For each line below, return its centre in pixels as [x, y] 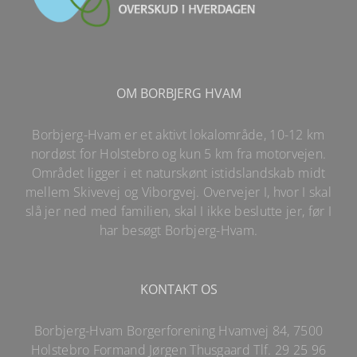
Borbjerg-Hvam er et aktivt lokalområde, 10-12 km [178, 135]
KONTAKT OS [178, 290]
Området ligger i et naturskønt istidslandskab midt [178, 173]
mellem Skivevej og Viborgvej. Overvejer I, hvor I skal [178, 192]
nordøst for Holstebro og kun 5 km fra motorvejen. [178, 154]
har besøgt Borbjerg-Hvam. [178, 231]
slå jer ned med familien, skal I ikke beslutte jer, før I [178, 212]
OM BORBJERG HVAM [178, 94]
